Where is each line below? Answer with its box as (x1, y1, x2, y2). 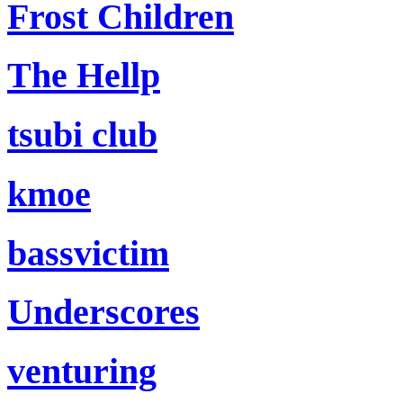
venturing (7, 351, 157, 391)
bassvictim (7, 232, 169, 273)
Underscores (7, 291, 200, 333)
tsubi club (7, 114, 157, 156)
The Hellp (7, 55, 160, 96)
